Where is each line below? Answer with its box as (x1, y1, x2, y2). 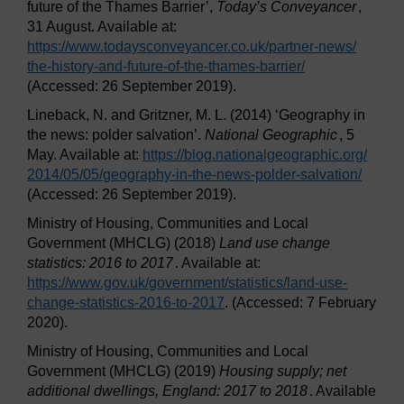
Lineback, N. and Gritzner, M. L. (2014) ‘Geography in (27, 107, 365, 124)
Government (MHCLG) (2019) (27, 363, 219, 380)
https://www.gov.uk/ (27, 275, 149, 291)
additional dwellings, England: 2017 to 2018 (27, 383, 308, 399)
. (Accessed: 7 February (225, 295, 376, 311)
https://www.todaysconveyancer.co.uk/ (27, 39, 269, 55)
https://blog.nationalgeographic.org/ (142, 147, 367, 163)
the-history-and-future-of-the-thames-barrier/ (27, 59, 305, 75)
